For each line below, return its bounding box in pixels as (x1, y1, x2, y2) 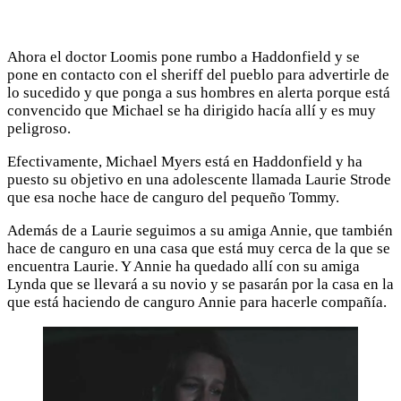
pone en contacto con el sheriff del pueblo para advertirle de (7, 65, 389, 83)
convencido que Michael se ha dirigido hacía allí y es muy (7, 101, 376, 119)
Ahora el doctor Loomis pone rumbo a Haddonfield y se (7, 47, 360, 65)
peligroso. (7, 119, 71, 137)
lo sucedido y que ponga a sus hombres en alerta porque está (7, 83, 390, 101)
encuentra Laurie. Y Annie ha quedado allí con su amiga (7, 257, 360, 275)
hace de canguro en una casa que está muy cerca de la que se (7, 239, 390, 257)
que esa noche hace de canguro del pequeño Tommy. (7, 188, 339, 206)
